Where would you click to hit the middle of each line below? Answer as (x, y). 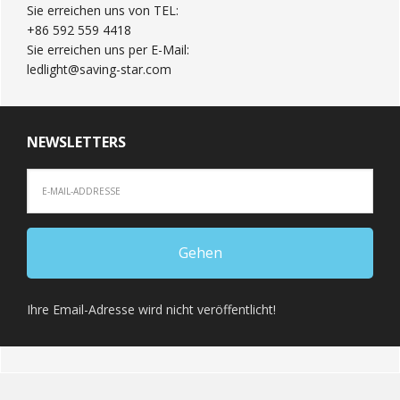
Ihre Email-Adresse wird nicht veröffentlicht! (151, 309)
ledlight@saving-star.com (99, 69)
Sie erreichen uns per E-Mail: (108, 50)
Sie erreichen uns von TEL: (103, 10)
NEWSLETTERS (76, 142)
